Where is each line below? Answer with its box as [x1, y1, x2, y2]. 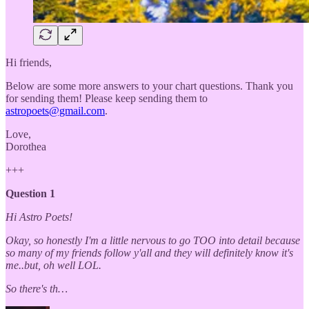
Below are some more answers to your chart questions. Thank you [6, 79, 293, 92]
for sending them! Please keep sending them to [6, 92, 208, 104]
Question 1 [6, 187, 55, 199]
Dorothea [6, 140, 46, 152]
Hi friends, [6, 56, 52, 68]
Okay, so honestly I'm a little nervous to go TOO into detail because [6, 234, 300, 246]
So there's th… [6, 282, 68, 295]
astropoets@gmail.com [6, 104, 105, 117]
